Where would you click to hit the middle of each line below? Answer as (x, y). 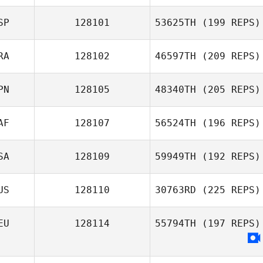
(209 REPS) (228, 56)
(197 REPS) (228, 223)
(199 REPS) (228, 23)
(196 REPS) (228, 123)
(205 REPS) (228, 90)
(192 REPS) (228, 156)
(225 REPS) (228, 190)
